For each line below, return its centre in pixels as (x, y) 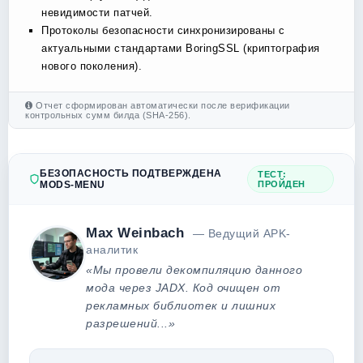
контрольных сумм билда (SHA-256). (108, 115)
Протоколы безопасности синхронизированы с (163, 30)
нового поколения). (92, 66)
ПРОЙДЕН (282, 184)
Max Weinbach (135, 233)
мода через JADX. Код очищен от (183, 288)
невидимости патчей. (97, 13)
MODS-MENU (73, 185)
